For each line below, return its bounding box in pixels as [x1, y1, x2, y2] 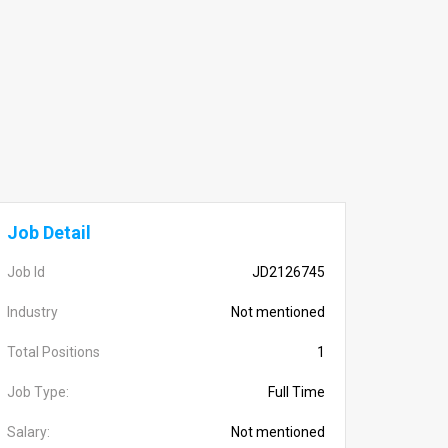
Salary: [7, 424, 50, 440]
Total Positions [7, 344, 100, 360]
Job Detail [7, 222, 91, 243]
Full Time [268, 384, 325, 400]
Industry [7, 304, 58, 320]
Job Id [7, 264, 45, 280]
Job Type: [7, 384, 69, 400]
